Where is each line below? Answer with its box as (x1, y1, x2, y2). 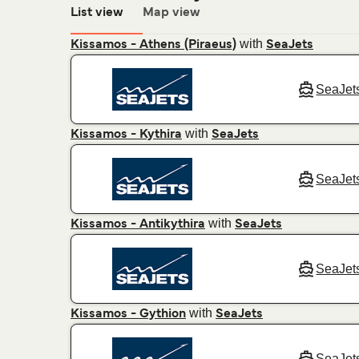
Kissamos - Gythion (71, 309, 186, 321)
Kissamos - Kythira (71, 129, 182, 141)
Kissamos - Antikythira (71, 219, 205, 231)
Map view (143, 7, 200, 18)
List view (71, 7, 123, 18)
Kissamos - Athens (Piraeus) (71, 39, 236, 50)
